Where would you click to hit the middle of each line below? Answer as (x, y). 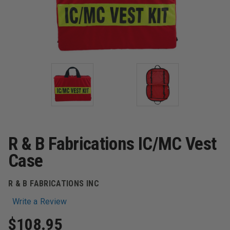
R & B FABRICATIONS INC (54, 184)
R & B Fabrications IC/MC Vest (112, 144)
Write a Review (40, 201)
